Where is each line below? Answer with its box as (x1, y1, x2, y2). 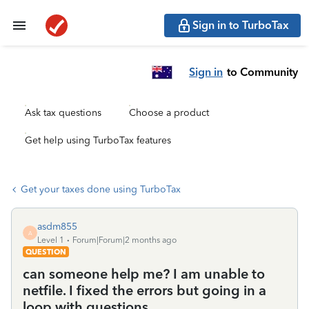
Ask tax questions (25, 107, 101, 119)
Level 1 (37, 235, 64, 245)
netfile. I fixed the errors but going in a (23, 282, 266, 299)
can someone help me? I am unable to (23, 266, 265, 282)
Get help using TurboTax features (25, 134, 171, 146)
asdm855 (37, 221, 77, 232)
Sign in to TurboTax (192, 19, 289, 32)
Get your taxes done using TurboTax (21, 183, 181, 195)
